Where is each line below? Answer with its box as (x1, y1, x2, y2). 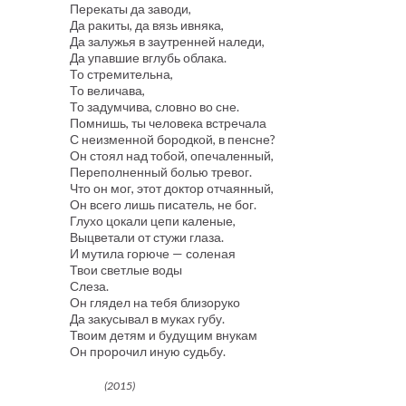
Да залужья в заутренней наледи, (69, 34, 265, 49)
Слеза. (69, 278, 109, 294)
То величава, (69, 82, 145, 98)
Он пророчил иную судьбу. (69, 343, 226, 359)
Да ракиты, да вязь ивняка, (69, 17, 224, 33)
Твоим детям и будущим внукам (69, 327, 257, 343)
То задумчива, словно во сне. (69, 99, 239, 114)
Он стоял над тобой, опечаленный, (69, 148, 274, 163)
